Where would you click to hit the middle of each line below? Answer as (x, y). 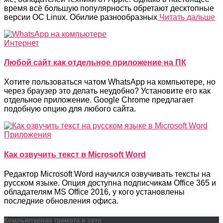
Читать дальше (186, 17)
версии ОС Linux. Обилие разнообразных (81, 17)
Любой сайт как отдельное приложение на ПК (95, 62)
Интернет (21, 43)
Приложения (28, 135)
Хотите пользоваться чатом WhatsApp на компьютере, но (110, 82)
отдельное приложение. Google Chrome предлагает (99, 100)
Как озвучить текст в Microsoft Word (75, 154)
